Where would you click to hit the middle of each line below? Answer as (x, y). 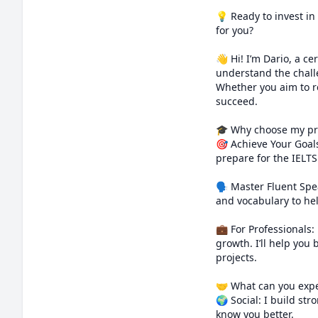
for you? (235, 30)
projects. (236, 257)
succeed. (237, 101)
